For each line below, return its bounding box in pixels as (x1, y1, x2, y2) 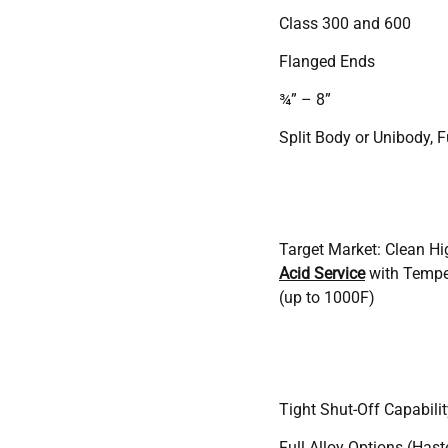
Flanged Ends (279, 51, 375, 71)
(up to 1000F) (279, 287, 375, 307)
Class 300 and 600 (279, 13, 411, 33)
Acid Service (279, 263, 365, 283)
